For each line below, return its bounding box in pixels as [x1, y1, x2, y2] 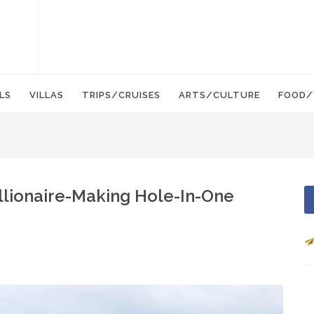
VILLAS [29, 90, 64, 100]
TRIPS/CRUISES [82, 90, 161, 100]
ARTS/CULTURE [179, 90, 260, 100]
